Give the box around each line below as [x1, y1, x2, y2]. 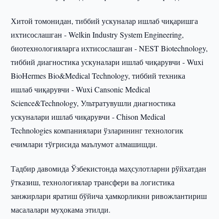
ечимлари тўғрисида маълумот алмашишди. [11, 139, 158, 149]
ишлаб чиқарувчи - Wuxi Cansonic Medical [11, 84, 151, 94]
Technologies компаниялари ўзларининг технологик [11, 125, 184, 135]
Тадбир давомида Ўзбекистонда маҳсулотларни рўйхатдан [11, 163, 207, 174]
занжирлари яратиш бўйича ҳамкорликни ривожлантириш [11, 191, 207, 201]
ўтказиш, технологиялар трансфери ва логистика [11, 177, 175, 187]
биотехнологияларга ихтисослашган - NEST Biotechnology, [11, 43, 208, 53]
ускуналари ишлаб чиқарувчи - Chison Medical [11, 111, 166, 122]
